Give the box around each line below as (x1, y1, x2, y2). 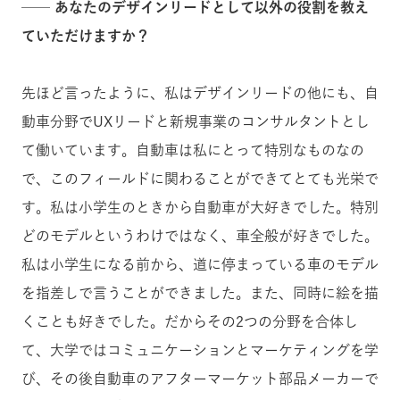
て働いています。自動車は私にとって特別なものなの (21, 142, 364, 157)
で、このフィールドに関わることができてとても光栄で (21, 171, 379, 186)
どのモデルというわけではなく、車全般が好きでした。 (21, 228, 379, 243)
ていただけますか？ (21, 28, 150, 43)
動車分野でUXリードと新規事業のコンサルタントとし (21, 113, 370, 129)
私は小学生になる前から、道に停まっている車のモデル (21, 256, 379, 271)
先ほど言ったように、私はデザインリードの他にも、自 (21, 85, 379, 100)
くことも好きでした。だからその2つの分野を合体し (21, 313, 358, 329)
